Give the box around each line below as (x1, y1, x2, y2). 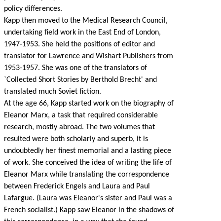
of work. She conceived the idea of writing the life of (4, 159, 172, 167)
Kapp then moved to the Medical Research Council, (4, 17, 168, 25)
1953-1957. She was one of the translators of (4, 64, 147, 72)
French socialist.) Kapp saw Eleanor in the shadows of (4, 206, 174, 214)
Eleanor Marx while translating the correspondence (4, 171, 169, 179)
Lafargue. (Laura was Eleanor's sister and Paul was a (4, 194, 172, 202)
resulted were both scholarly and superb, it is (4, 135, 148, 143)
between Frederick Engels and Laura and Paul (4, 183, 150, 190)
